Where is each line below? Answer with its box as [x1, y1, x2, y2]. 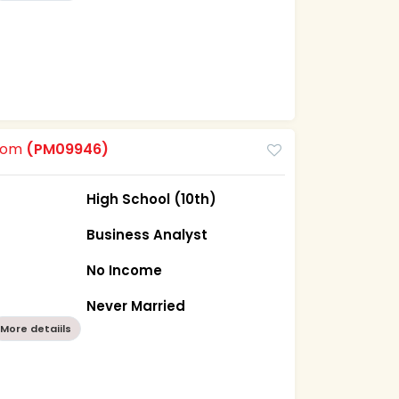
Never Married [86, 296, 186, 315]
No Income [86, 260, 163, 280]
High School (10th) [86, 189, 217, 208]
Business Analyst [86, 224, 208, 244]
